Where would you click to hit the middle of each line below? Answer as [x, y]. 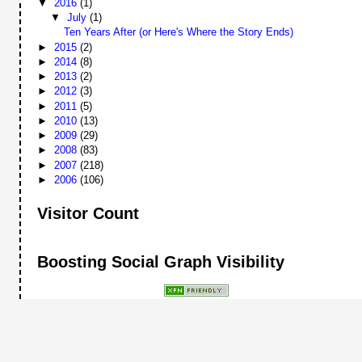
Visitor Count [88, 214]
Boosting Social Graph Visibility [161, 261]
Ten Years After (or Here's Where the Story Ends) [178, 32]
